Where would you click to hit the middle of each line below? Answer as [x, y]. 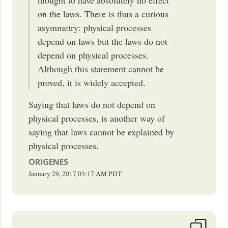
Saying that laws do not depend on [92, 104]
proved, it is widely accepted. [92, 82]
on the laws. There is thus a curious [103, 13]
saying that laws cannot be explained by [102, 132]
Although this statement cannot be [101, 68]
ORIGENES [49, 162]
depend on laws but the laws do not [103, 41]
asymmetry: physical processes [95, 27]
